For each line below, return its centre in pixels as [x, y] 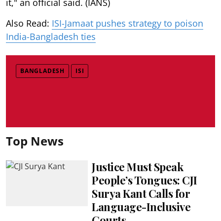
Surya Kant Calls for [141, 193]
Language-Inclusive [141, 206]
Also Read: [29, 23]
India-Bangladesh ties [51, 36]
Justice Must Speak [138, 166]
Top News [35, 141]
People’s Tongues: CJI [145, 180]
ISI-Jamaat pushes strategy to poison [128, 23]
